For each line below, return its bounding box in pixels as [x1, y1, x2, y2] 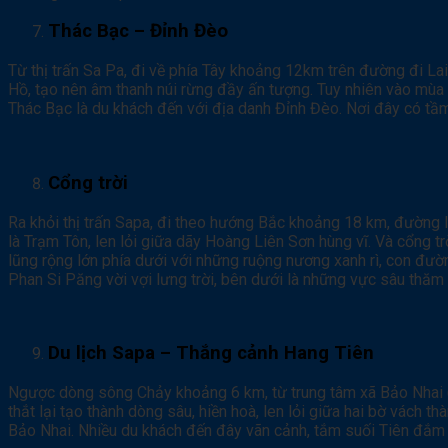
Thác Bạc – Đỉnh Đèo [48, 20, 228, 43]
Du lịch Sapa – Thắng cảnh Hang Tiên [48, 342, 374, 365]
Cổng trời [48, 171, 128, 194]
